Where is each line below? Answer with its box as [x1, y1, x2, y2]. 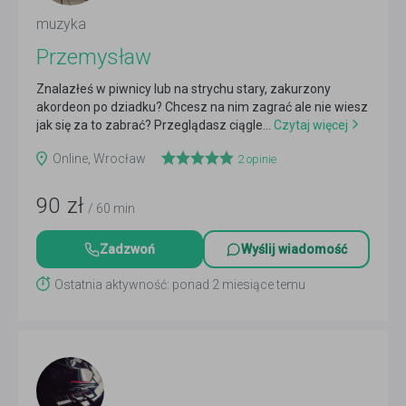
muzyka [36, 15, 86, 33]
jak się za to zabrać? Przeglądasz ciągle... [36, 118, 271, 132]
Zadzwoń [100, 242, 155, 256]
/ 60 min [88, 201, 135, 216]
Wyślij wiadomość [241, 242, 347, 256]
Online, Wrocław [53, 151, 149, 166]
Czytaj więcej [271, 118, 348, 132]
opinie [244, 152, 276, 166]
